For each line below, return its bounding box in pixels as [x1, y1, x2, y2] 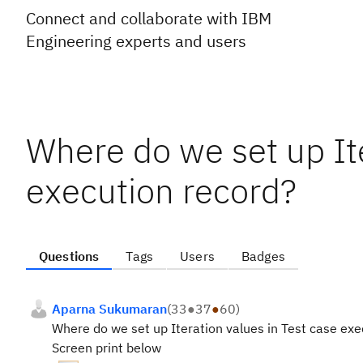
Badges [241, 248, 285, 264]
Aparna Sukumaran [52, 301, 167, 317]
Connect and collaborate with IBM [26, 7, 271, 29]
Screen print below [52, 340, 161, 356]
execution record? [26, 169, 297, 213]
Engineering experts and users [26, 30, 246, 52]
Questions [39, 248, 100, 264]
